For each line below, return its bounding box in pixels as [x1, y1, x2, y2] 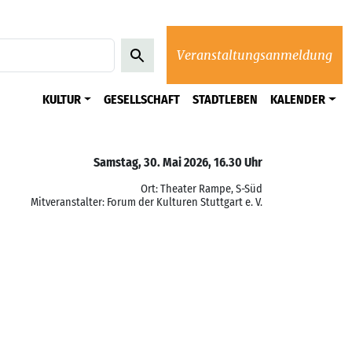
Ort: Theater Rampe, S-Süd [141, 181, 262, 196]
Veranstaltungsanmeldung [177, 47, 332, 64]
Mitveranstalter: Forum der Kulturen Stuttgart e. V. [31, 195, 262, 209]
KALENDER [270, 92, 326, 108]
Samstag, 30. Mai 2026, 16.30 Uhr [93, 154, 262, 170]
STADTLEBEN [192, 92, 258, 108]
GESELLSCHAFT [104, 92, 181, 108]
